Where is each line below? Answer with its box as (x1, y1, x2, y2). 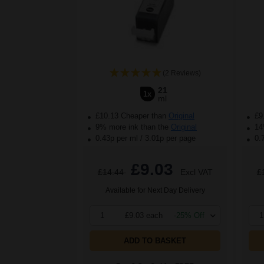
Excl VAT (180, 167, 213, 177)
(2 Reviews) (162, 69, 201, 78)
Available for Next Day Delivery (105, 186, 205, 195)
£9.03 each (125, 211, 163, 220)
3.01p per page (145, 134, 196, 143)
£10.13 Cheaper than (93, 111, 169, 121)
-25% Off (174, 211, 204, 220)
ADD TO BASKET (124, 236, 186, 246)
